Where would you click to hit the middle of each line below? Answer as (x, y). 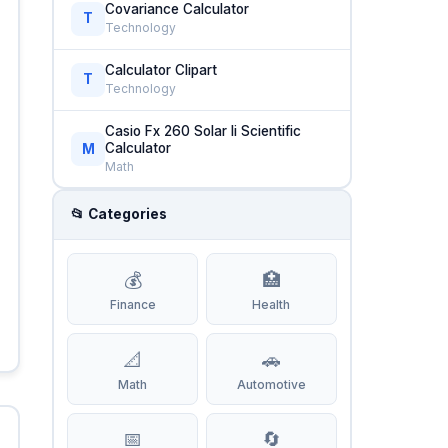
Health (271, 304)
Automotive (271, 384)
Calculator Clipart (161, 69)
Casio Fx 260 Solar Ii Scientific (203, 130)
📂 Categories (119, 214)
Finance (132, 304)
